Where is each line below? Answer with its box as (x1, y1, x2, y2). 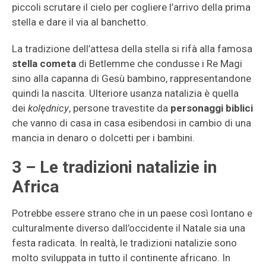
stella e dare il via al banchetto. (12, 16, 148, 28)
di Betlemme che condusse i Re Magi (76, 58, 242, 69)
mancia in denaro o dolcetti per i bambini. (12, 132, 195, 144)
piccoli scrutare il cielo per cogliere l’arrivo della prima (12, 1, 251, 13)
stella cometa (12, 58, 76, 69)
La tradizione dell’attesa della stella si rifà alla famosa (12, 43, 252, 55)
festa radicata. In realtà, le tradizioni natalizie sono (12, 237, 237, 249)
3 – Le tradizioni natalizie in (12, 157, 217, 177)
